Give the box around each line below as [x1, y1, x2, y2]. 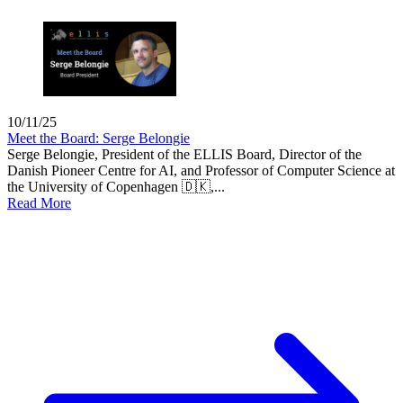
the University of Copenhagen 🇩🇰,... [7, 178, 225, 194]
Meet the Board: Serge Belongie [7, 130, 190, 146]
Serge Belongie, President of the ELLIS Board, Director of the [7, 146, 362, 162]
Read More [7, 194, 71, 210]
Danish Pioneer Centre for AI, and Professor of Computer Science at [7, 162, 395, 178]
